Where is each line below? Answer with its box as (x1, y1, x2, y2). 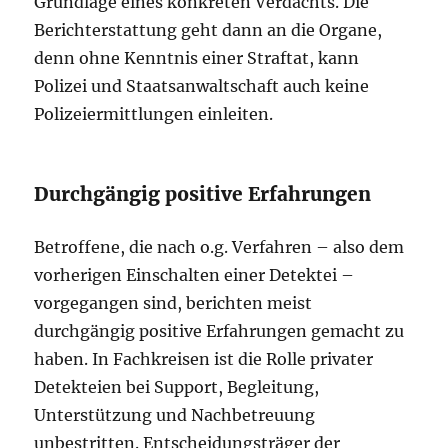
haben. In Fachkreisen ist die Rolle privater (34, 349, 374, 369)
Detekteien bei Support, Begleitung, (34, 377, 320, 397)
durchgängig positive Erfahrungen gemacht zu (34, 321, 405, 341)
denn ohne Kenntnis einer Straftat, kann (34, 48, 360, 68)
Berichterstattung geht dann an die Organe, (34, 20, 383, 40)
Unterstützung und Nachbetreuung (34, 405, 316, 425)
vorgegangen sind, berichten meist (34, 293, 313, 313)
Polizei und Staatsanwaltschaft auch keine (34, 76, 370, 96)
